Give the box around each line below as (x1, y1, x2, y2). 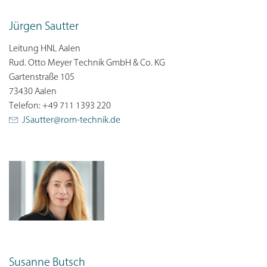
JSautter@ (22, 116, 61, 126)
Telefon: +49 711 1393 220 (9, 101, 111, 111)
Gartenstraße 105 (9, 73, 74, 83)
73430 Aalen (9, 87, 57, 97)
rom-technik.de (61, 116, 120, 126)
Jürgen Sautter (9, 21, 79, 33)
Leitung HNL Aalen (9, 44, 80, 54)
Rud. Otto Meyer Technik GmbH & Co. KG (9, 58, 165, 69)
